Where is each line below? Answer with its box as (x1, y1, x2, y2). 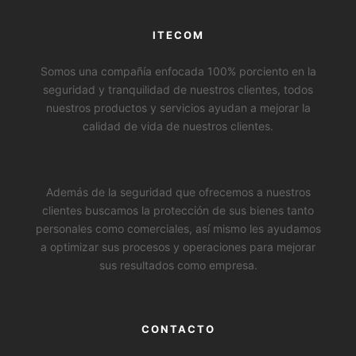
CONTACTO (141, 323, 215, 336)
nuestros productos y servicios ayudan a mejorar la (45, 101, 311, 115)
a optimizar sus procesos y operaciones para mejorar (41, 240, 315, 254)
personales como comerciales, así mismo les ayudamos (35, 222, 321, 236)
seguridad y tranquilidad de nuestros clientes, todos (43, 83, 313, 97)
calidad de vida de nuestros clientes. (83, 119, 273, 133)
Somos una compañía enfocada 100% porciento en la (40, 64, 316, 79)
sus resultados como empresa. (99, 258, 257, 273)
